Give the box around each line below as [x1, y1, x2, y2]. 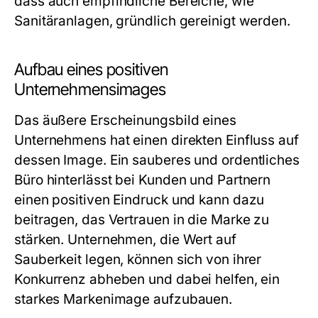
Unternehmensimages [14, 79, 166, 99]
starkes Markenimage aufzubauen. [14, 291, 233, 307]
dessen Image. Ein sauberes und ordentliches [14, 152, 300, 168]
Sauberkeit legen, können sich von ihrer [14, 251, 262, 268]
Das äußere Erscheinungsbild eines [14, 112, 236, 128]
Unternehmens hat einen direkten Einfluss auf [14, 132, 299, 148]
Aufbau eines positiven [14, 60, 168, 79]
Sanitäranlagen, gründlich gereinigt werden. [14, 13, 290, 29]
